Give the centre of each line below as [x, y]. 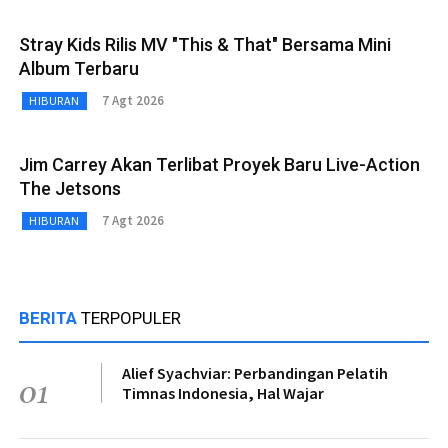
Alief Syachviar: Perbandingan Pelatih [255, 372]
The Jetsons [70, 188]
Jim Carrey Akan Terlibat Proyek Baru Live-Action [219, 164]
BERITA [50, 317]
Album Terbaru [79, 68]
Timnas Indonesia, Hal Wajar [223, 392]
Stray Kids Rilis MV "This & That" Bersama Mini [205, 44]
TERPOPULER [131, 317]
